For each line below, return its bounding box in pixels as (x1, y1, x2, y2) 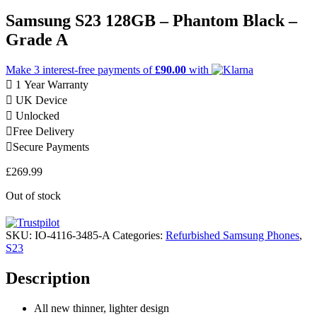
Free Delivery (13, 125, 74, 137)
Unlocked (16, 109, 59, 122)
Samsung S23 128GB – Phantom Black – (6, 11, 297, 30)
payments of (98, 63, 155, 76)
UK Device (16, 93, 67, 106)
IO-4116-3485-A (35, 229, 110, 241)
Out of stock (6, 189, 61, 202)
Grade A (6, 30, 68, 49)
